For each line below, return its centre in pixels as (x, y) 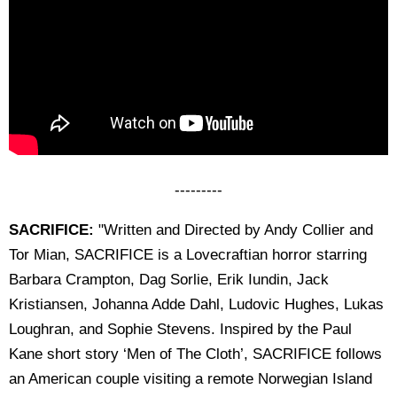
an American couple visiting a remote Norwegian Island (191, 378)
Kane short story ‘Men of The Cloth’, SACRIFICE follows (195, 354)
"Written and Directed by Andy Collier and (234, 230)
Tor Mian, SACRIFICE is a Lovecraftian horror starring (188, 254)
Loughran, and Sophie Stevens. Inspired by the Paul (180, 329)
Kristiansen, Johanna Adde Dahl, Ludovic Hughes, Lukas (196, 304)
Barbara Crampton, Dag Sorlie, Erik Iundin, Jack (169, 279)
